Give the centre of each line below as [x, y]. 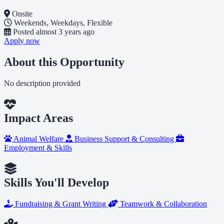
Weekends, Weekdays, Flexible [63, 22]
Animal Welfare [39, 139]
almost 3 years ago [65, 31]
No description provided [42, 83]
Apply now [22, 40]
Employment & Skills [38, 148]
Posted [23, 31]
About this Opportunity [64, 62]
